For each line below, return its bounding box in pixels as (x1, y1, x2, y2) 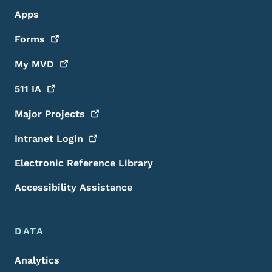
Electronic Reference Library (15, 157, 153, 169)
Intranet (15, 133, 56, 145)
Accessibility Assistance (15, 182, 132, 194)
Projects (45, 108, 85, 120)
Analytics (15, 254, 59, 267)
